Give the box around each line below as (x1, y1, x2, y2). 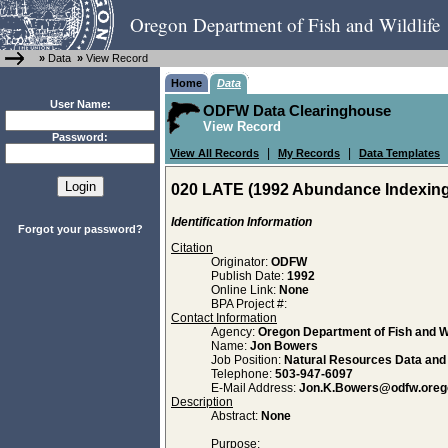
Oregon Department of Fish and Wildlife (130, 12, 440, 37)
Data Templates (359, 147, 440, 159)
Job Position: (211, 353, 284, 367)
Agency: (211, 325, 258, 339)
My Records (278, 147, 340, 159)
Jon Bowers (250, 339, 318, 353)
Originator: (211, 255, 271, 269)
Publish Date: (211, 269, 287, 283)
